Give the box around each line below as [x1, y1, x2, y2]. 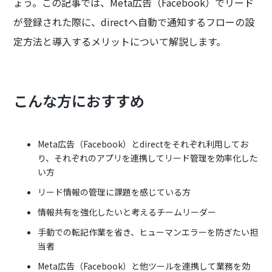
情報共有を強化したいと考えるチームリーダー [38, 206, 217, 219]
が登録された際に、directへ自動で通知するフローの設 [13, 15, 255, 30]
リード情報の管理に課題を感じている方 [38, 186, 191, 199]
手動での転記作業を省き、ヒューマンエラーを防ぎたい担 [38, 226, 259, 239]
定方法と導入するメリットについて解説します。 [13, 34, 226, 49]
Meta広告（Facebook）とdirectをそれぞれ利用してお [38, 138, 249, 151]
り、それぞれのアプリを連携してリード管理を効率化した [38, 152, 259, 165]
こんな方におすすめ [13, 90, 145, 112]
